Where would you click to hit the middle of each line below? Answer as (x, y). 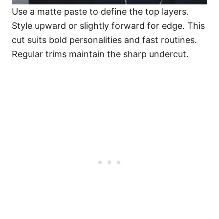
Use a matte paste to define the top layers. (100, 12)
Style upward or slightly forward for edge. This (108, 26)
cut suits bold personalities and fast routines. (104, 40)
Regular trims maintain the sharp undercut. (100, 54)
